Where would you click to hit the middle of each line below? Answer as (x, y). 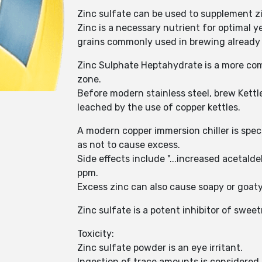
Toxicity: (96, 234)
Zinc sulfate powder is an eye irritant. (160, 248)
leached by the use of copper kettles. (159, 107)
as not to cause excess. (129, 145)
